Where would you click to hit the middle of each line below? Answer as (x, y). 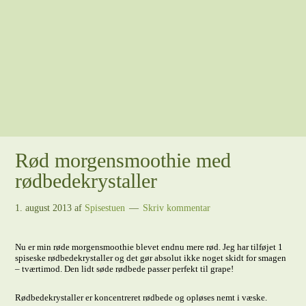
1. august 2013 (44, 208)
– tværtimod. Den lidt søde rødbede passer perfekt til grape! (125, 269)
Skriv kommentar (177, 208)
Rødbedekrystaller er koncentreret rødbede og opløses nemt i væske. (141, 297)
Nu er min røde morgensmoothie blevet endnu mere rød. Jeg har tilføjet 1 (149, 247)
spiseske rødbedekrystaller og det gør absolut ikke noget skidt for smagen (151, 258)
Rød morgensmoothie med (123, 160)
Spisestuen (105, 208)
